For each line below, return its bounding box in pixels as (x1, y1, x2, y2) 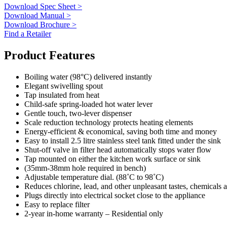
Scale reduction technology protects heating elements (24, 118, 193, 127)
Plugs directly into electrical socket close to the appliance (24, 191, 205, 200)
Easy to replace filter (24, 200, 90, 209)
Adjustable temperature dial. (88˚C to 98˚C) (24, 172, 164, 181)
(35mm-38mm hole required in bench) (24, 163, 146, 172)
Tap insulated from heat (24, 90, 99, 99)
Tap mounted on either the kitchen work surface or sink (24, 154, 201, 163)
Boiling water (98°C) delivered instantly (24, 72, 152, 81)
